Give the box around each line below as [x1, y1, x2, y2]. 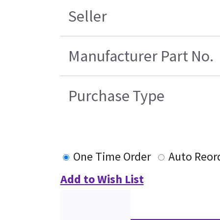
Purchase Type [68, 86, 165, 106]
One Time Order [73, 149, 151, 165]
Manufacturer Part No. [68, 46, 214, 66]
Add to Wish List [60, 171, 144, 187]
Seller [68, 6, 107, 27]
